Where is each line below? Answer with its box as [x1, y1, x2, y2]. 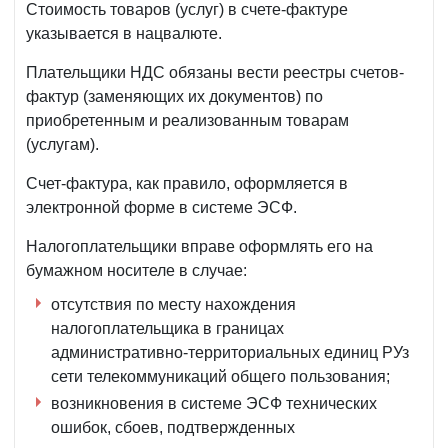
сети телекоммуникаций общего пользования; [51, 368, 390, 386]
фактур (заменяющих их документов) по [26, 88, 323, 106]
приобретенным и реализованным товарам [26, 112, 349, 130]
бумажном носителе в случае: [26, 262, 247, 280]
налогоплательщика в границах [51, 320, 284, 338]
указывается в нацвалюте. [26, 25, 222, 43]
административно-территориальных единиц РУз [51, 344, 409, 362]
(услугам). [26, 136, 99, 154]
